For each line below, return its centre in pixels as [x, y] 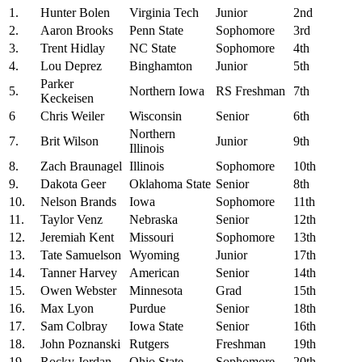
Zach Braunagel [81, 166]
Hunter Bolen [75, 12]
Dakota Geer [73, 183]
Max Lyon [67, 308]
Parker [57, 83]
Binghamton [161, 65]
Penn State [156, 30]
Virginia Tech [164, 12]
